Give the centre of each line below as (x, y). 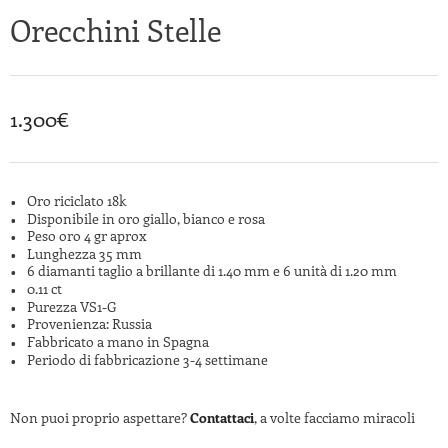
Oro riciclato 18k (76, 200)
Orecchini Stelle (115, 29)
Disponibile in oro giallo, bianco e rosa (146, 218)
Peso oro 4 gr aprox (86, 236)
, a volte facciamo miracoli (334, 418)
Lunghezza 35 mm (84, 253)
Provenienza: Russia (89, 324)
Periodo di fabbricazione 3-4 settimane (147, 359)
